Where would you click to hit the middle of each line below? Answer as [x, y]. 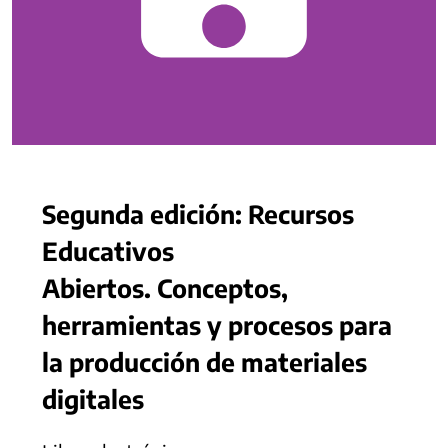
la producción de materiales [204, 361]
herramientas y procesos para [217, 324]
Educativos [108, 250]
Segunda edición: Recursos [198, 213]
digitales [93, 398]
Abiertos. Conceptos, [165, 287]
